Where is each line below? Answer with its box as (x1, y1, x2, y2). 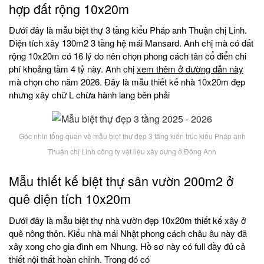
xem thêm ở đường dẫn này (137, 62, 243, 75)
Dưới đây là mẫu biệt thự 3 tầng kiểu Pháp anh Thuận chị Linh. (9, 24, 247, 37)
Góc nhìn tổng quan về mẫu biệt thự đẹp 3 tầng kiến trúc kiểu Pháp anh (18, 131, 246, 141)
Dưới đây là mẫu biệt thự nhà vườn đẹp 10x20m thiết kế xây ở (9, 213, 246, 226)
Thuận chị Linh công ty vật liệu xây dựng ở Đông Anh (48, 146, 216, 157)
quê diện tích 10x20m (9, 189, 131, 207)
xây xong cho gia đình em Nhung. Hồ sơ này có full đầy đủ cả (9, 239, 245, 252)
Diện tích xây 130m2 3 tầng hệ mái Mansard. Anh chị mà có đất (9, 37, 253, 49)
